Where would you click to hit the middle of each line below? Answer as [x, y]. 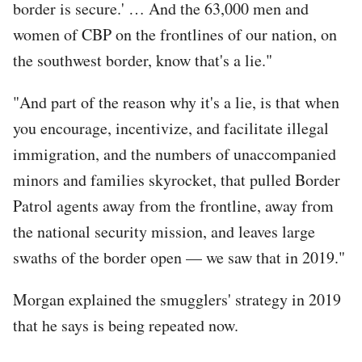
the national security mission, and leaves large [164, 231]
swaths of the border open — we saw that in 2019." [179, 257]
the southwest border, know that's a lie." [143, 60]
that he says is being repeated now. [126, 325]
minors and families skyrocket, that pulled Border [177, 179]
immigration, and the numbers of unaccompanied [175, 154]
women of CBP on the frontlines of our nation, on [175, 34]
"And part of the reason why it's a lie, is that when [176, 102]
